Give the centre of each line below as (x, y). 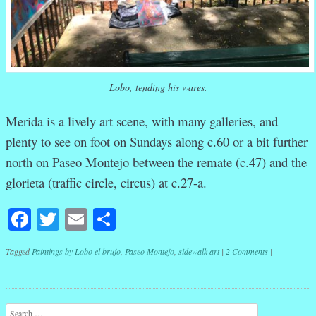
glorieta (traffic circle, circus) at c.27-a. (106, 183)
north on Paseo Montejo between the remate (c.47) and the (156, 162)
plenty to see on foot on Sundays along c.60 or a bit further (157, 142)
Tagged (19, 251)
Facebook (74, 219)
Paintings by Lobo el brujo (76, 251)
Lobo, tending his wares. (158, 87)
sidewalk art (199, 251)
